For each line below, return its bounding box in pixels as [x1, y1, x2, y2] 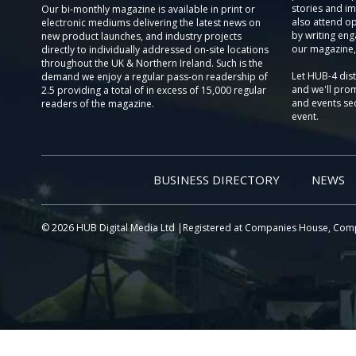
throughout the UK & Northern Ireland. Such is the [41, 56, 263, 70]
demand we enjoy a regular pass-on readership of [41, 70, 268, 83]
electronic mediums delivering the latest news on [41, 16, 261, 29]
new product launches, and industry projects [41, 29, 242, 43]
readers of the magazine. [41, 97, 154, 110]
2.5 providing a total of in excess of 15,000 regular [41, 83, 266, 97]
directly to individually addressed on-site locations [41, 43, 269, 56]
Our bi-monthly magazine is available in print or [41, 2, 255, 16]
